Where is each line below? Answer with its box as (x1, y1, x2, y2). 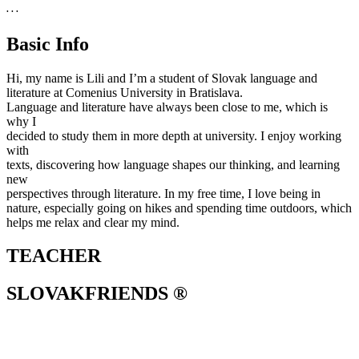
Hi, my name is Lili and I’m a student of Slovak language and (6, 71, 317, 85)
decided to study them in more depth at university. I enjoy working (6, 128, 341, 143)
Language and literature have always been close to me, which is (6, 99, 328, 114)
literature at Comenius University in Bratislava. (6, 85, 243, 99)
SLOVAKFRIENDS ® (6, 283, 188, 305)
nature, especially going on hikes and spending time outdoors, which (6, 200, 352, 215)
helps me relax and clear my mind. (6, 215, 183, 229)
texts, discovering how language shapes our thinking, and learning (6, 157, 340, 171)
